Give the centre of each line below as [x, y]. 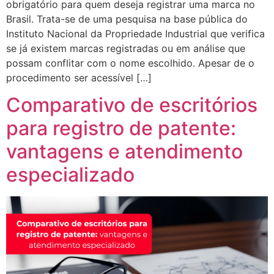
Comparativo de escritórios [132, 105]
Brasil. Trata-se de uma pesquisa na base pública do [127, 19]
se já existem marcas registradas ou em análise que [126, 48]
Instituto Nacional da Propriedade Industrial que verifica [135, 33]
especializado [70, 175]
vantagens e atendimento [124, 152]
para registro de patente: [121, 128]
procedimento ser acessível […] [79, 77]
